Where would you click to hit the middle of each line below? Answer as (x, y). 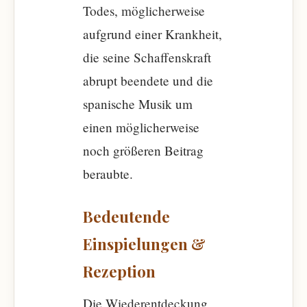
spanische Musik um (138, 104)
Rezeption (119, 271)
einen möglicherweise (141, 127)
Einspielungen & (144, 244)
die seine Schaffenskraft (147, 57)
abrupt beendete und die (148, 81)
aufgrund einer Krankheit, (152, 34)
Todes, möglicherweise (144, 11)
